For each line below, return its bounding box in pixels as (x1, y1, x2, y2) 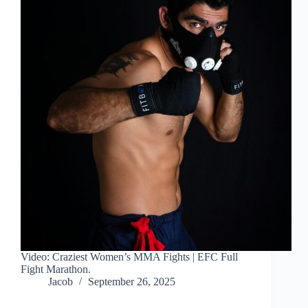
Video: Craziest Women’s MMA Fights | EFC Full (21, 251, 238, 263)
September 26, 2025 (88, 276, 175, 288)
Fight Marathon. (21, 263, 91, 276)
